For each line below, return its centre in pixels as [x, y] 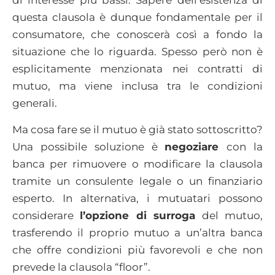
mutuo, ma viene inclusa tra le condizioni [137, 86]
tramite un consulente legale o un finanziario [137, 181]
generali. [35, 103]
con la [245, 146]
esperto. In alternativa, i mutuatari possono [137, 198]
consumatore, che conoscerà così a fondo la [137, 35]
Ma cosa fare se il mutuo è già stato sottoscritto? [137, 129]
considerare [46, 215]
